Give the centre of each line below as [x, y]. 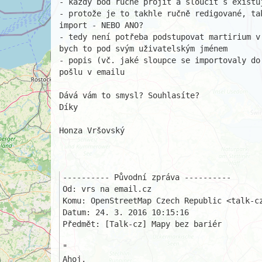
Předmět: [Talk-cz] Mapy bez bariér [142, 224]
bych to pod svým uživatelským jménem [143, 49]
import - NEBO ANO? [101, 25]
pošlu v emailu [92, 72]
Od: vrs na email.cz [107, 189]
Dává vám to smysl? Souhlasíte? [129, 95]
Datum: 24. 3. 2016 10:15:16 [126, 212]
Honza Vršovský [92, 130]
